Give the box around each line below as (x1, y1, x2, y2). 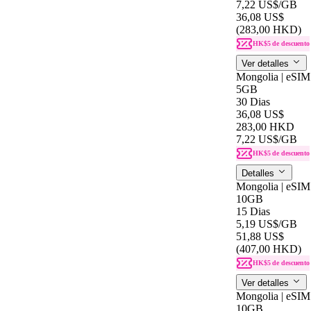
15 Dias (236, 205, 270, 217)
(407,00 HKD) (236, 242, 301, 255)
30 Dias (236, 95, 270, 108)
